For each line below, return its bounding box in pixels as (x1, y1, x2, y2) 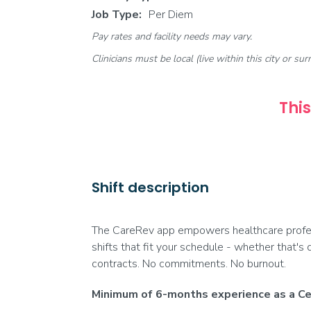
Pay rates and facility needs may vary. (92, 30, 252, 43)
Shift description (92, 178, 209, 197)
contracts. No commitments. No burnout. (92, 256, 286, 271)
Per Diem (149, 7, 193, 22)
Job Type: (92, 7, 142, 22)
